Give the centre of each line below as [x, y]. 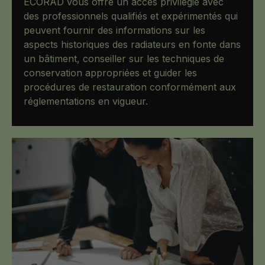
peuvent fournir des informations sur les [114, 30]
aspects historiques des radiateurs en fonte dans [132, 45]
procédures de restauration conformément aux [130, 87]
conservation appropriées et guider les [110, 73]
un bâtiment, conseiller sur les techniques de [124, 59]
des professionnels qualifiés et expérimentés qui [131, 16]
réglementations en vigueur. [86, 101]
